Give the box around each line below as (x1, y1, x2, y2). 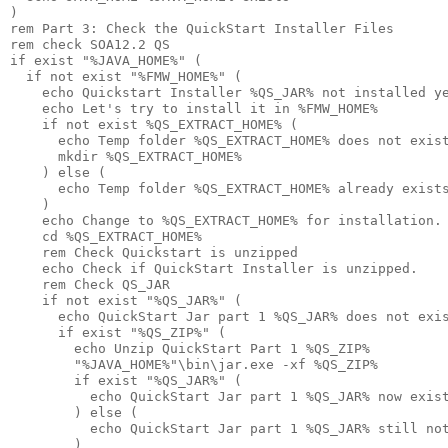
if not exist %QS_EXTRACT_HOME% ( (10, 116, 298, 132)
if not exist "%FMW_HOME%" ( (10, 68, 242, 84)
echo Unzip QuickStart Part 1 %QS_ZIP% (10, 340, 370, 356)
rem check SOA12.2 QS (10, 36, 170, 52)
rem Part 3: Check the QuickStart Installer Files (10, 20, 394, 36)
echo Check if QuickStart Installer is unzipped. (10, 260, 418, 276)
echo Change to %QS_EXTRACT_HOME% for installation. (10, 212, 442, 228)
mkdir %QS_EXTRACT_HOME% (10, 148, 242, 164)
